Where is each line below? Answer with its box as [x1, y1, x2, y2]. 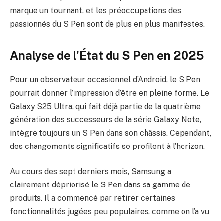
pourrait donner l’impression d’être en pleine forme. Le [10, 88, 209, 98]
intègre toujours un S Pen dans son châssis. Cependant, [10, 128, 211, 138]
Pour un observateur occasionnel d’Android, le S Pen [10, 74, 200, 84]
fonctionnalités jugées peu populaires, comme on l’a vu [10, 207, 209, 217]
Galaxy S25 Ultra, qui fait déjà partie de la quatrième [10, 101, 201, 111]
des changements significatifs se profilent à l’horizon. [10, 141, 205, 151]
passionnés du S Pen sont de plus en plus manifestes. [10, 19, 205, 29]
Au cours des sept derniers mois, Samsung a [10, 167, 171, 177]
